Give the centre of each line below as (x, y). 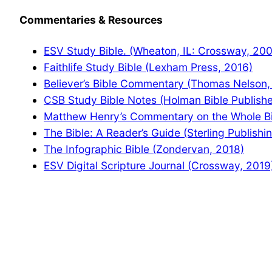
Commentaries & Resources (91, 20)
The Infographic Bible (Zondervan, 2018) (144, 149)
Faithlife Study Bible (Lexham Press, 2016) (148, 67)
